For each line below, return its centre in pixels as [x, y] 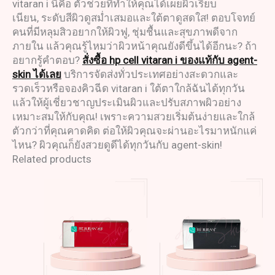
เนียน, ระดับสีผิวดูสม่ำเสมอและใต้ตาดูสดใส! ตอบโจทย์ [134, 17]
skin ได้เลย [37, 74]
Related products [52, 159]
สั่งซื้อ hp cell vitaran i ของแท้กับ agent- [170, 60]
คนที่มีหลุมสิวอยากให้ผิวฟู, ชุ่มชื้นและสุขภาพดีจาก [125, 32]
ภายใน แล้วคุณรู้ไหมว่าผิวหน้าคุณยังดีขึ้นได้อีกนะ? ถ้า [135, 46]
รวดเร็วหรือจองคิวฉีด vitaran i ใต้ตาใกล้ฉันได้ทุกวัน [129, 88]
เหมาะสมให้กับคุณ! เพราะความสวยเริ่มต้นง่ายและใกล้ [134, 116]
